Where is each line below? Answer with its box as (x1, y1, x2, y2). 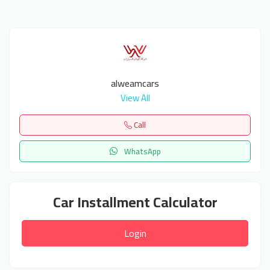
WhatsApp (122, 143, 161, 159)
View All (120, 89, 150, 107)
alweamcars (111, 74, 159, 92)
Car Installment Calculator (52, 188, 218, 216)
